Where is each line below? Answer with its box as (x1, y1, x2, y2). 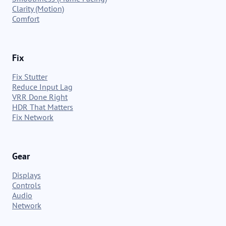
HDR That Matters (12, 102, 73, 112)
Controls (12, 180, 41, 191)
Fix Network (12, 112, 53, 123)
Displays (12, 170, 41, 181)
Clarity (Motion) (12, 4, 64, 14)
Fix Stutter (12, 72, 47, 82)
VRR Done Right (12, 92, 68, 102)
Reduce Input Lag (12, 82, 73, 92)
